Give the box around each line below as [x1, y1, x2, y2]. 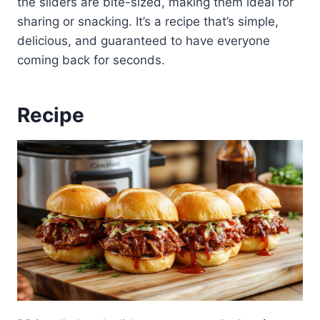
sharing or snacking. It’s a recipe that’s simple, [17, 14, 279, 29]
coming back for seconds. [17, 52, 165, 67]
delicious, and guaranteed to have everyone [17, 33, 270, 48]
